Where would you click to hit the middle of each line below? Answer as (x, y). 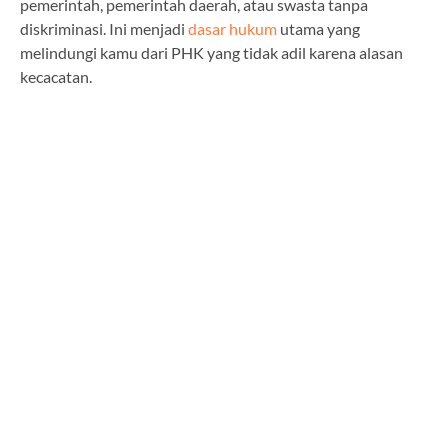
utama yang (318, 28)
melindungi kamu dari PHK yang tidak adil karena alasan (211, 52)
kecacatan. (56, 76)
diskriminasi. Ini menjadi (104, 28)
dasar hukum (232, 28)
